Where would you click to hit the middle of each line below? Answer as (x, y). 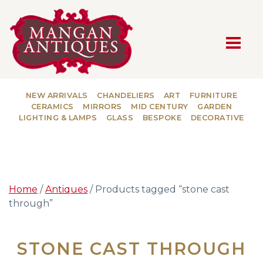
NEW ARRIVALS (57, 95)
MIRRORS (102, 106)
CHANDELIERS (126, 95)
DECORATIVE (217, 117)
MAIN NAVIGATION (131, 46)
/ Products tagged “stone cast (159, 189)
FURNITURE (213, 95)
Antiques (66, 189)
